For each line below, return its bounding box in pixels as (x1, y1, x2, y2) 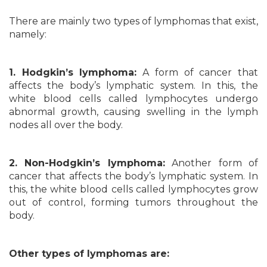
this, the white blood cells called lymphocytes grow (9, 184, 258, 195)
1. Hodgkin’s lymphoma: (9, 67, 137, 78)
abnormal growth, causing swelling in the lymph (9, 106, 258, 117)
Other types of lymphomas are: (9, 248, 169, 259)
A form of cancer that (136, 67, 259, 78)
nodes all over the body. (9, 119, 123, 131)
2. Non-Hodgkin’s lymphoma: (9, 157, 165, 169)
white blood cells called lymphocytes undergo (9, 93, 258, 104)
